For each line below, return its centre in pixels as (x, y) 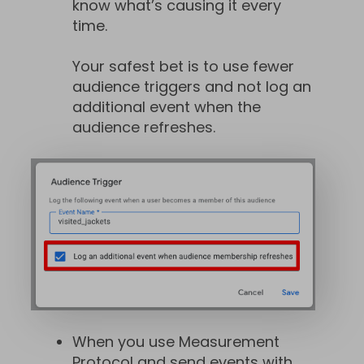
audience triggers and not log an (192, 87)
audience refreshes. (144, 128)
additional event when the (167, 107)
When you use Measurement (176, 341)
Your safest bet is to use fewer (183, 67)
